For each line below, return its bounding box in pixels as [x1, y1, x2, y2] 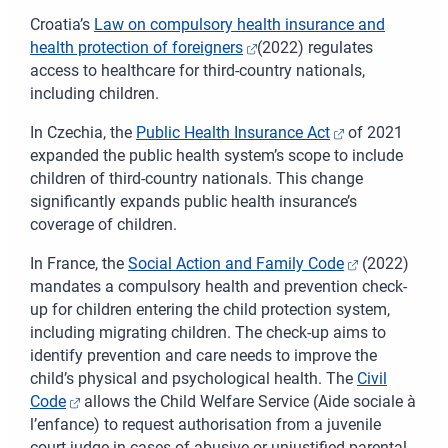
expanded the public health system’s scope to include [30, 146, 403, 166]
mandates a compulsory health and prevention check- [30, 277, 407, 297]
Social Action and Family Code [128, 254, 344, 274]
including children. [30, 84, 159, 104]
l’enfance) [30, 415, 100, 435]
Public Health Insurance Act [136, 123, 330, 143]
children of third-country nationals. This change [30, 169, 363, 189]
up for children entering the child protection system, [30, 300, 390, 320]
